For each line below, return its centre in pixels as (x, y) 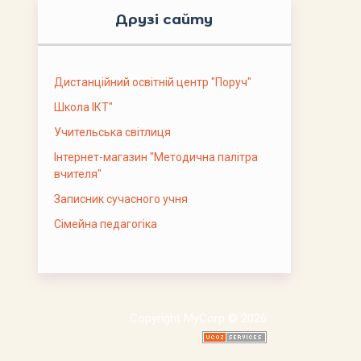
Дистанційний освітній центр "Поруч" (152, 83)
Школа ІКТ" (83, 108)
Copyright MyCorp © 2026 (198, 319)
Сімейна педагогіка (105, 224)
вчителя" (77, 174)
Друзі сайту (164, 20)
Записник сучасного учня (120, 199)
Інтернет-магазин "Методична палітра (156, 158)
